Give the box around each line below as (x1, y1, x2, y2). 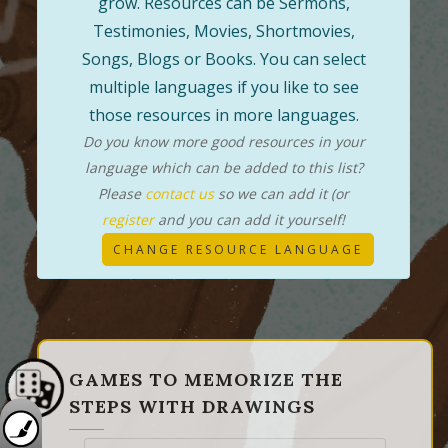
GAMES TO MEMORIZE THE (69, 367, 343, 391)
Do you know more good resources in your (82, 131, 365, 151)
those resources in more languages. (88, 103, 359, 126)
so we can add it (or (214, 183, 349, 203)
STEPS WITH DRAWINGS (69, 394, 315, 418)
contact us (145, 183, 214, 203)
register (102, 209, 154, 229)
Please (98, 183, 145, 203)
